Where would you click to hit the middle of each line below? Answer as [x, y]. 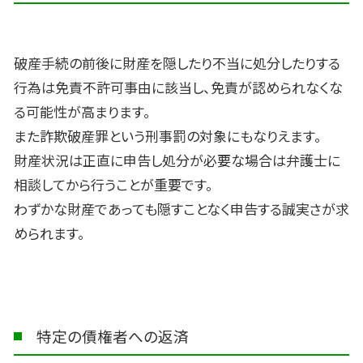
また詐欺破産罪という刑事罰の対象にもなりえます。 [168, 136]
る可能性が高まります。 [82, 111]
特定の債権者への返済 [113, 336]
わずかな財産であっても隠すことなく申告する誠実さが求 [181, 209]
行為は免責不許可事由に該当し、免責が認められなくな [178, 87]
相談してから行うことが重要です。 [113, 184]
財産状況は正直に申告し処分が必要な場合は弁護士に [177, 160]
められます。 [49, 233]
